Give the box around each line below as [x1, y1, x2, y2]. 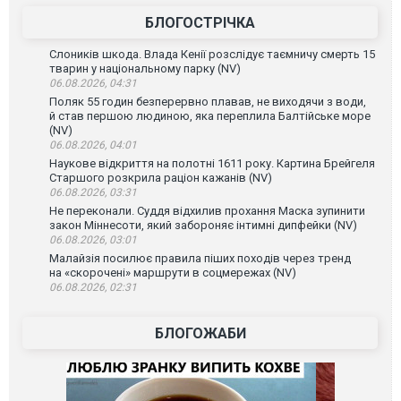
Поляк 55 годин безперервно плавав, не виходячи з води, [49, 94, 366, 108]
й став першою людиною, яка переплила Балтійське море [49, 108, 371, 123]
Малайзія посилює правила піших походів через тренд [49, 251, 351, 265]
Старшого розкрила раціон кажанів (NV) [49, 170, 272, 184]
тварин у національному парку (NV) [49, 61, 241, 75]
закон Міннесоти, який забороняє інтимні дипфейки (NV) [49, 218, 357, 232]
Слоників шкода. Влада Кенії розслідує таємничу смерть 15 [49, 47, 375, 61]
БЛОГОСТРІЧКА [145, 13, 255, 31]
